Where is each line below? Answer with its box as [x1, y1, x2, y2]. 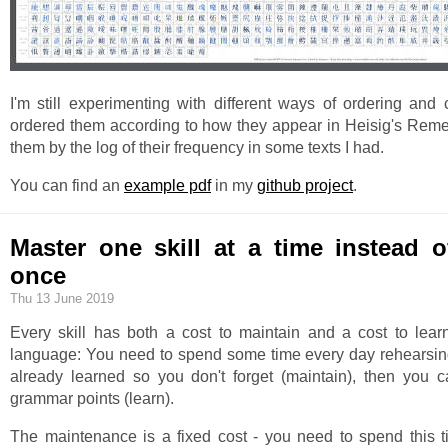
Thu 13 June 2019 [10, 290, 114, 306]
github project [257, 177, 353, 195]
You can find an [10, 177, 124, 195]
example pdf [124, 177, 211, 195]
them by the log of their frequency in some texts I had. [10, 139, 384, 157]
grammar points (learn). [10, 389, 174, 407]
